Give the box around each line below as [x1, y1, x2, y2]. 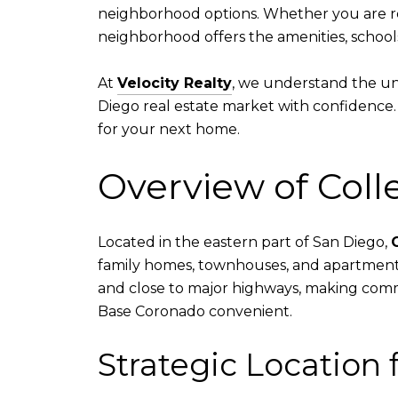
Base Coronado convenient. [98, 302, 292, 320]
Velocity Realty [117, 75, 232, 92]
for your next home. [98, 121, 240, 139]
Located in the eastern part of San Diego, [98, 233, 391, 251]
